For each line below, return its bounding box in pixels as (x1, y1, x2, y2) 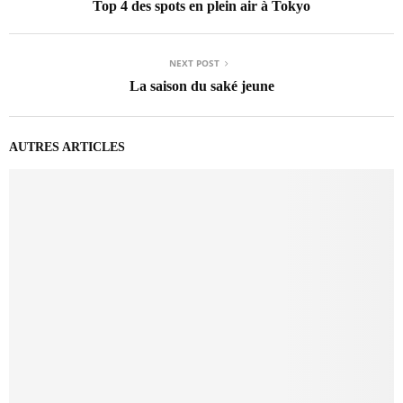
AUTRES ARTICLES (9, 139, 125, 154)
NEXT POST (169, 56, 219, 69)
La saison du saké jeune (129, 77, 274, 94)
